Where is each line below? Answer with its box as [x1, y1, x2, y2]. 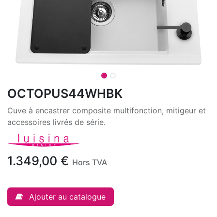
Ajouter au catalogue [29, 192, 106, 202]
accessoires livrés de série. [7, 117, 106, 127]
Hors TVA [72, 157, 107, 168]
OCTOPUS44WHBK [7, 86, 123, 101]
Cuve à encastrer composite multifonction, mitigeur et [7, 106, 206, 115]
